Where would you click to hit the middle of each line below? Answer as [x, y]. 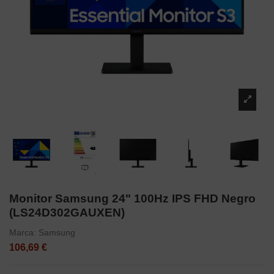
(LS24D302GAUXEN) [67, 213]
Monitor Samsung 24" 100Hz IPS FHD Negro [132, 199]
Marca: [23, 232]
